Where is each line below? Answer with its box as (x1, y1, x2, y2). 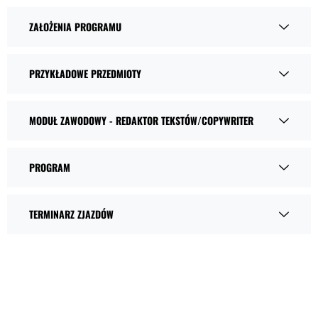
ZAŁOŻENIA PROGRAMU (29, 19, 121, 34)
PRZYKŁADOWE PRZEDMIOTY (29, 66, 141, 81)
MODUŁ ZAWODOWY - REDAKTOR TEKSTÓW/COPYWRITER (29, 113, 253, 128)
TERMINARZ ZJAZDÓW (29, 207, 114, 221)
